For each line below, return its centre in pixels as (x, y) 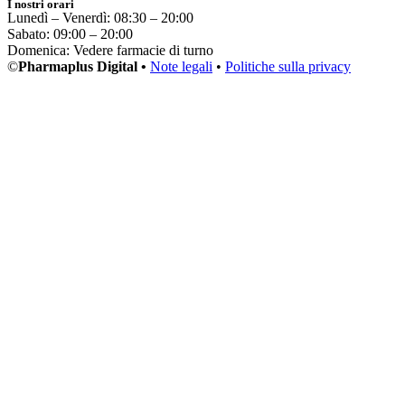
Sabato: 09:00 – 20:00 (70, 34)
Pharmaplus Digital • (84, 67)
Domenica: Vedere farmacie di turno (110, 51)
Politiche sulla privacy (288, 67)
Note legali (181, 67)
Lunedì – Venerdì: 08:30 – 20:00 (100, 18)
